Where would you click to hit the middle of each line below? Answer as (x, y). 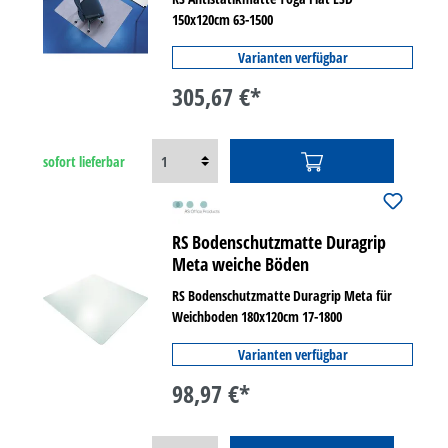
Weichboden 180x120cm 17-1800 (257, 316)
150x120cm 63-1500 (223, 19)
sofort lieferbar (84, 161)
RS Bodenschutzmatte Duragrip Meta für (282, 295)
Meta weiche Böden (241, 264)
